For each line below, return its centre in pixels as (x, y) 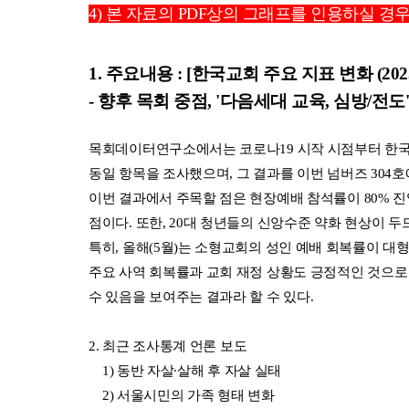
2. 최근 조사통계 (139, 346)
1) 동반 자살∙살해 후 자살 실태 (185, 370)
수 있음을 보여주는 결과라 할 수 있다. (201, 296)
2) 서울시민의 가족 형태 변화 (182, 395)
